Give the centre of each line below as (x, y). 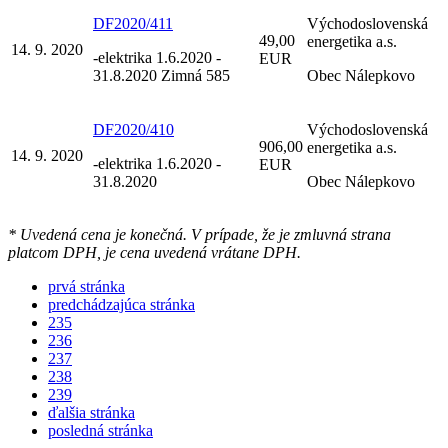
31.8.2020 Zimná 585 (161, 75)
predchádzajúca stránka (121, 304)
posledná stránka (100, 430)
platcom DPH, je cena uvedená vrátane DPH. (154, 252)
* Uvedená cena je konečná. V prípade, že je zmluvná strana (199, 234)
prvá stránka (86, 286)
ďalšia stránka (91, 412)
